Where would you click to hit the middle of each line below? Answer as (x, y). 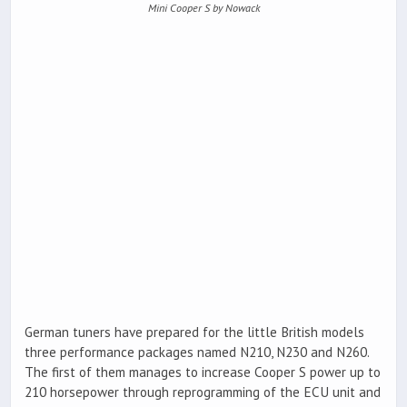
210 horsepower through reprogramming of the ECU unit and (203, 392)
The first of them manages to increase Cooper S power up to (203, 372)
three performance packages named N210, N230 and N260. (197, 352)
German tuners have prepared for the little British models (194, 333)
